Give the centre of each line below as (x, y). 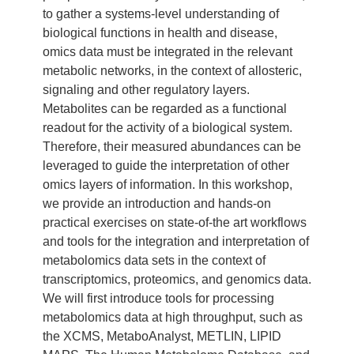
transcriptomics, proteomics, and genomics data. (177, 279)
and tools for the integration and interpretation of (175, 241)
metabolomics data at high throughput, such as (172, 317)
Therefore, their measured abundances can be (171, 146)
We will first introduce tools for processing (158, 298)
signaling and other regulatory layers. (146, 89)
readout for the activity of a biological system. (167, 127)
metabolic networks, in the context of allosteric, (172, 70)
